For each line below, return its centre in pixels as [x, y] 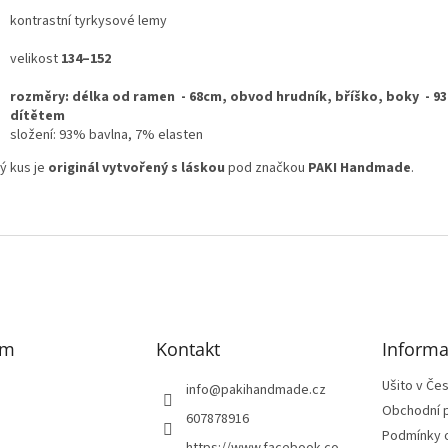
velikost [35, 58]
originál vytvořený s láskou [136, 167]
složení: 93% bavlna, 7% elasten [106, 134]
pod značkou [266, 167]
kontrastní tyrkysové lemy [88, 20]
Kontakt [187, 348]
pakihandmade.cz [273, 389]
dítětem [37, 115]
